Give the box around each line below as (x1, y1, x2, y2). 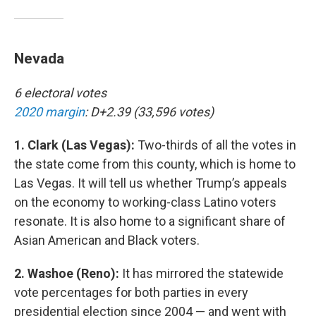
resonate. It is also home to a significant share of (14, 214, 286, 229)
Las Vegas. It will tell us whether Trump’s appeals (14, 176, 287, 190)
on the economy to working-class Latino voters (14, 195, 276, 209)
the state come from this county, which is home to (14, 157, 296, 171)
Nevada (14, 49, 64, 67)
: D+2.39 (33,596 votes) (85, 104, 214, 119)
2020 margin (14, 104, 85, 119)
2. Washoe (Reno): (14, 266, 119, 281)
